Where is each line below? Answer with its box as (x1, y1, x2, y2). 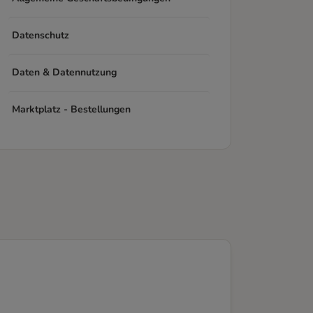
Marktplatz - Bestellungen (12, 103, 131, 116)
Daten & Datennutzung (12, 66, 117, 79)
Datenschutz (12, 29, 69, 42)
